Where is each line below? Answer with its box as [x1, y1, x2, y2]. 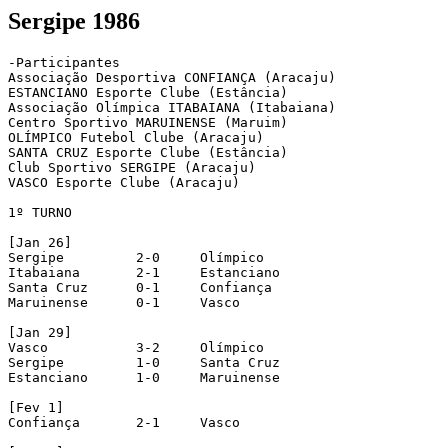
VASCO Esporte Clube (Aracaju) [8, 174, 240, 190]
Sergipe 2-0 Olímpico [8, 249, 64, 265]
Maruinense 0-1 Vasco [8, 294, 88, 310]
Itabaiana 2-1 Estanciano [8, 264, 80, 280]
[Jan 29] [8, 324, 72, 340]
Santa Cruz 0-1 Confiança [8, 279, 88, 295]
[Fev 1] [8, 399, 64, 415]
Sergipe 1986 [8, 8, 140, 34]
